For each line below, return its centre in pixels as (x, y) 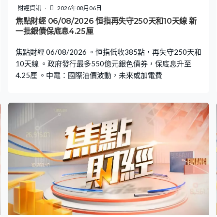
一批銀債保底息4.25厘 (54, 31)
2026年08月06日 (79, 8)
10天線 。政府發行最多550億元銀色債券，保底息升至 (103, 64)
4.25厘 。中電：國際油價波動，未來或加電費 (89, 75)
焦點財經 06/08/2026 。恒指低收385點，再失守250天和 (108, 52)
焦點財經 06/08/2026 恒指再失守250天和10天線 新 (106, 21)
